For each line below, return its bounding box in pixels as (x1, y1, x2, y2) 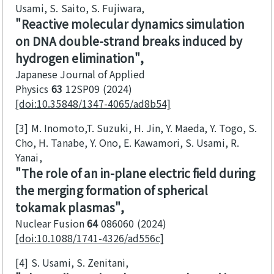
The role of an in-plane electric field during (21, 165, 255, 182)
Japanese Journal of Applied (15, 67, 145, 82)
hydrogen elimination (15, 50, 135, 67)
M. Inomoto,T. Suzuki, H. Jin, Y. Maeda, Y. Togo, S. (31, 120, 257, 136)
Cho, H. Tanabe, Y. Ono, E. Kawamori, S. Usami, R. (15, 135, 239, 150)
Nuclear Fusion (15, 216, 84, 231)
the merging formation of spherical (15, 182, 208, 199)
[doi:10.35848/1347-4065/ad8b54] (15, 96, 171, 111)
